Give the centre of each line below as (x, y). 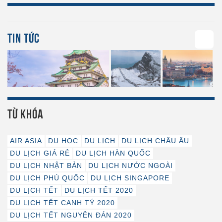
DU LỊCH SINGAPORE (130, 178)
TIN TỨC (24, 37)
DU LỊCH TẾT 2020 (99, 190)
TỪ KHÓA (26, 112)
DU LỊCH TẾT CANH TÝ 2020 (62, 202)
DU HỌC (63, 140)
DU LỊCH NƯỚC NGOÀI (131, 165)
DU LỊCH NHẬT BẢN (46, 165)
